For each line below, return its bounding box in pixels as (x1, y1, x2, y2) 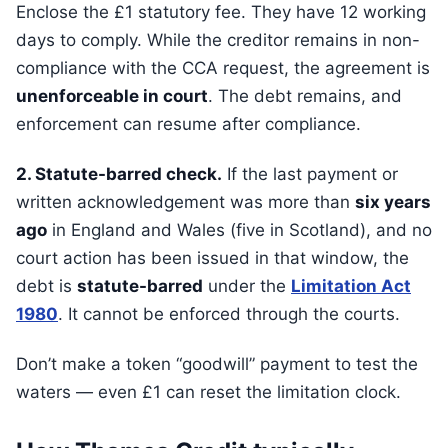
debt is (16, 276, 77, 296)
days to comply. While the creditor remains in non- (16, 30, 420, 50)
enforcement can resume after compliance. (16, 114, 361, 134)
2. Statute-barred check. (16, 164, 222, 184)
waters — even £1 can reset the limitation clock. (16, 382, 401, 402)
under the (203, 276, 291, 296)
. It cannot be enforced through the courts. (58, 304, 400, 324)
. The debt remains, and (208, 86, 402, 106)
